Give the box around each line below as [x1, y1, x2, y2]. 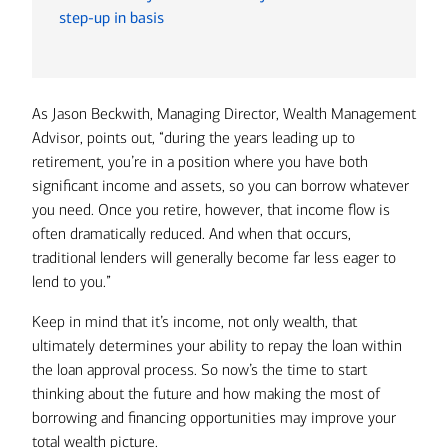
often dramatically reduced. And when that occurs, [32, 224, 351, 243]
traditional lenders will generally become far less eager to [32, 248, 396, 267]
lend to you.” [32, 272, 111, 291]
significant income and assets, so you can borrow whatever [32, 176, 409, 195]
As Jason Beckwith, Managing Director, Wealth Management [32, 104, 416, 123]
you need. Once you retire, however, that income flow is [32, 200, 390, 219]
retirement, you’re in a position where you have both [32, 152, 368, 171]
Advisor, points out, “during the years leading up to [32, 128, 355, 147]
